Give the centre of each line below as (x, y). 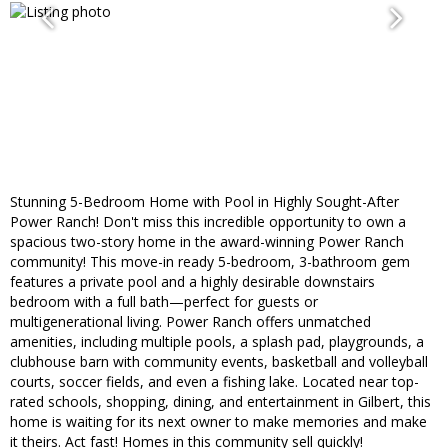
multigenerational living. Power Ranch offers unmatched (190, 322)
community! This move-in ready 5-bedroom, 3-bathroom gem (210, 262)
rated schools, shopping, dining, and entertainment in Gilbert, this (220, 402)
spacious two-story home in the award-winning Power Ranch (207, 242)
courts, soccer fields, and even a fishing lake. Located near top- (214, 382)
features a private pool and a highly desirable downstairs (192, 282)
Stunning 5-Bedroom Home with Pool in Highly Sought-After (204, 202)
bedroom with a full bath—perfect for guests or (164, 302)
